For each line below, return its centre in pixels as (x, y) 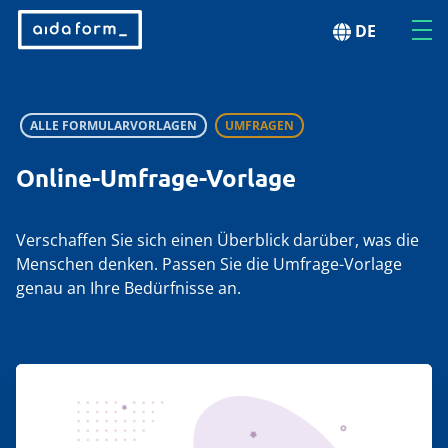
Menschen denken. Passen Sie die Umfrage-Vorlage (209, 264)
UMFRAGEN (259, 125)
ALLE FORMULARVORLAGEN (113, 125)
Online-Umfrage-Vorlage (156, 177)
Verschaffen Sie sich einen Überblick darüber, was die (217, 240)
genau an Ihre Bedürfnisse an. (128, 288)
